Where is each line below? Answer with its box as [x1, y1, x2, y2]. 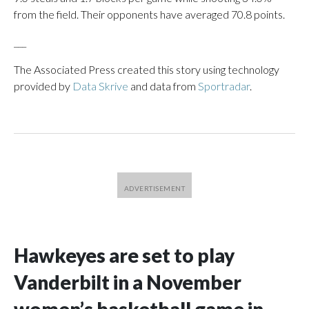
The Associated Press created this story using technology [14, 63, 279, 76]
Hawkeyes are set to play [14, 243, 235, 267]
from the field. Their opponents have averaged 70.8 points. [14, 8, 285, 21]
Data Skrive [72, 79, 128, 92]
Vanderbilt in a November [14, 270, 241, 294]
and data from [128, 79, 198, 92]
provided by [14, 79, 72, 92]
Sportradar [198, 79, 250, 92]
